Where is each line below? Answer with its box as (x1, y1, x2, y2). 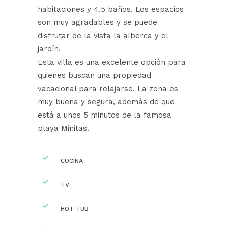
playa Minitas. (38, 123, 89, 133)
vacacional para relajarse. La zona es (38, 83, 178, 93)
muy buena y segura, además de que (38, 97, 175, 106)
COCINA (61, 157, 83, 164)
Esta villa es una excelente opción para (38, 57, 186, 67)
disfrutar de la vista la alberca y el (38, 31, 168, 40)
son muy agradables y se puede (38, 17, 157, 27)
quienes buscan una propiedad (38, 70, 151, 80)
